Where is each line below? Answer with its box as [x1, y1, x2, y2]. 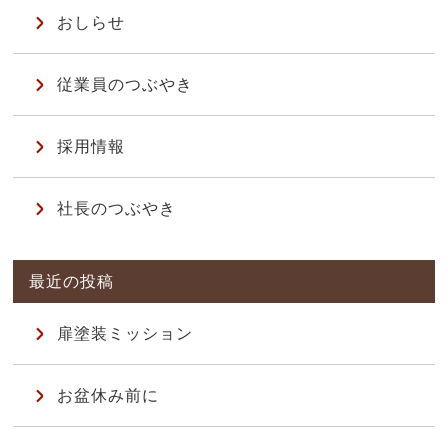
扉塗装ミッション [56, 324, 193, 344]
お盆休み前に [56, 386, 159, 406]
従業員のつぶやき [56, 75, 193, 95]
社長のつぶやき [56, 199, 176, 219]
